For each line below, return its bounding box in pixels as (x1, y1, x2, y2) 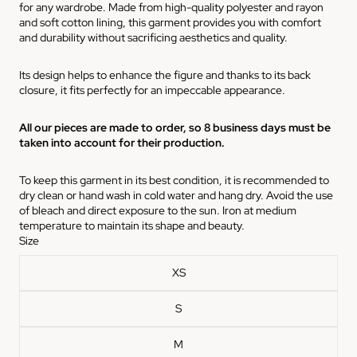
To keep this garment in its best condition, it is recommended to (19, 173, 329, 187)
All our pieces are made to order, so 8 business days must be (19, 120, 331, 135)
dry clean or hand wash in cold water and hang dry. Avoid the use (19, 188, 333, 202)
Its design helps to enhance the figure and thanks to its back (19, 68, 311, 82)
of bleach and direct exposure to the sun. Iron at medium (19, 203, 296, 218)
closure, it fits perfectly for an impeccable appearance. (19, 83, 285, 97)
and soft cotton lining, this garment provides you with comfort (19, 15, 321, 29)
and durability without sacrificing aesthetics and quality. (19, 30, 288, 45)
